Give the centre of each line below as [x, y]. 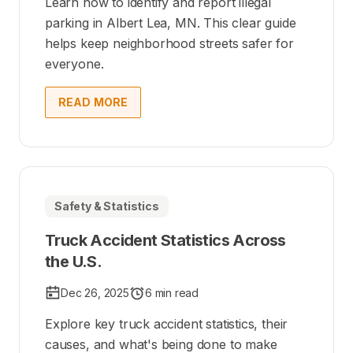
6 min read [172, 292]
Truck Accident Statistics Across [165, 240]
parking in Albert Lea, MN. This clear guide [171, 22]
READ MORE [93, 102]
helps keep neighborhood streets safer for [169, 43]
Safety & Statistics [107, 206]
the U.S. [74, 261]
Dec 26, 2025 [95, 292]
